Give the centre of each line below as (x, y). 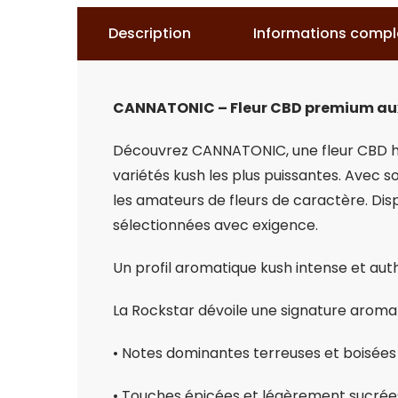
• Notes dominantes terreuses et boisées (255, 354)
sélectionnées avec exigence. (215, 226)
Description (150, 34)
